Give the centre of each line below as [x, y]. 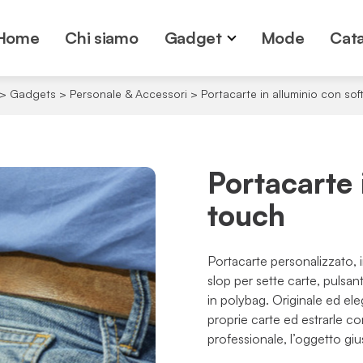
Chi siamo [102, 38]
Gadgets [32, 94]
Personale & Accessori [128, 94]
